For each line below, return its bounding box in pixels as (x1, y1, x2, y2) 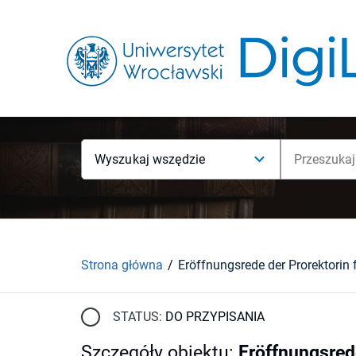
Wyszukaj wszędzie (95, 152, 206, 167)
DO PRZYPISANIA (165, 308, 265, 324)
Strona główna (81, 257, 163, 273)
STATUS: (113, 308, 162, 324)
